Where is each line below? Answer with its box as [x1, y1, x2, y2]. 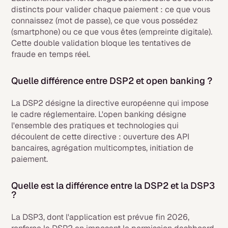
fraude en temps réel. [11, 49, 91, 60]
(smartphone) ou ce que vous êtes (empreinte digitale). [11, 26, 213, 37]
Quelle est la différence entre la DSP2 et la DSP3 [11, 180, 215, 191]
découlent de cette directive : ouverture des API [11, 131, 190, 142]
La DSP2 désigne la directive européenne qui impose [11, 98, 209, 108]
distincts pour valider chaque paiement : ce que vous [11, 4, 211, 15]
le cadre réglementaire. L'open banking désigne [11, 109, 187, 120]
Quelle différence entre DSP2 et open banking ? [11, 75, 213, 87]
